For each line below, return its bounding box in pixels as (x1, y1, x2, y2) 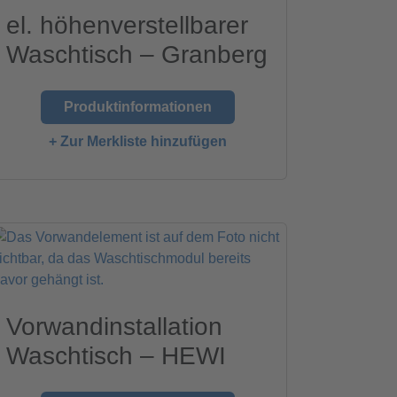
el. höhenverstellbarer (6, 12, 249, 40)
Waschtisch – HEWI (6, 342, 227, 370)
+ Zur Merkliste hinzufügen (48, 134, 227, 150)
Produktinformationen (63, 99, 212, 115)
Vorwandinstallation (6, 313, 223, 341)
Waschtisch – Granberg (6, 41, 269, 69)
